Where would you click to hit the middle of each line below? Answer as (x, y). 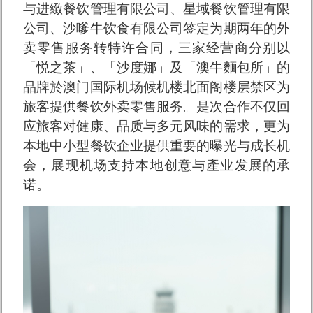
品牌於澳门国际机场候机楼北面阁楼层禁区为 (156, 87)
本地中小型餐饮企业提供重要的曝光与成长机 (156, 146)
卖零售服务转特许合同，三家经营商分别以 (156, 48)
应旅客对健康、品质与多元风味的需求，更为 (156, 126)
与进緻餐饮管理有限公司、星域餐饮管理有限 (156, 9)
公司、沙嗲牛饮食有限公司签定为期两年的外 (156, 29)
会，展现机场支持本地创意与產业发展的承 (156, 166)
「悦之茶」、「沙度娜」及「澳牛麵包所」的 (156, 68)
